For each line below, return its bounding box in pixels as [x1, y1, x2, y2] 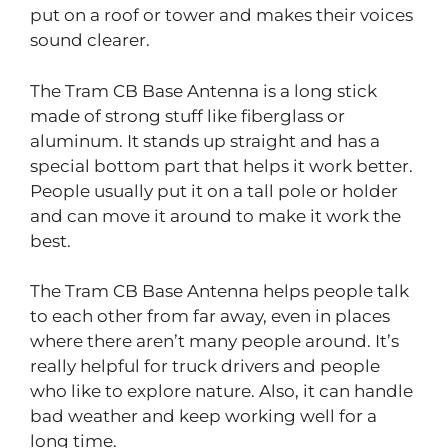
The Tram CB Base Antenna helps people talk [30, 281, 409, 302]
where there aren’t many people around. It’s [30, 331, 399, 352]
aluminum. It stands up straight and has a [30, 130, 380, 151]
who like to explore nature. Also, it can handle [30, 381, 413, 402]
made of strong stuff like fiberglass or [30, 105, 345, 126]
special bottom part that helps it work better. [30, 155, 413, 176]
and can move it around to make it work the [30, 205, 401, 226]
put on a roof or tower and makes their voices [30, 5, 413, 26]
